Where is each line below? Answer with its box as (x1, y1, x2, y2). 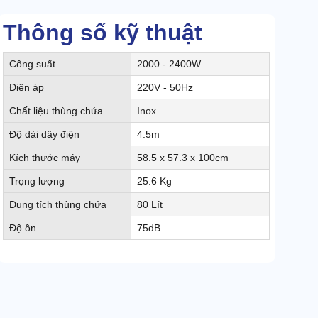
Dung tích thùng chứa (9, 199, 106, 211)
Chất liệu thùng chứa (9, 105, 103, 117)
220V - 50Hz (137, 82, 193, 94)
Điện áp (9, 82, 44, 94)
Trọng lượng (9, 175, 65, 187)
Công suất (9, 58, 55, 70)
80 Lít (137, 199, 163, 211)
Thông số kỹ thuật (3, 20, 202, 46)
